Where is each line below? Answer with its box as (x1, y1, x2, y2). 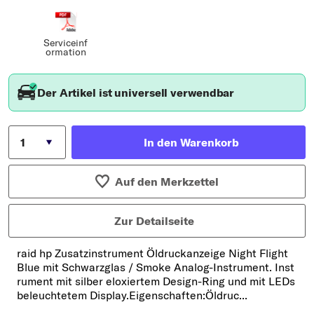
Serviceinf (43, 36, 88, 50)
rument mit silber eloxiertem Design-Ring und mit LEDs (17, 274, 295, 289)
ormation (45, 46, 86, 59)
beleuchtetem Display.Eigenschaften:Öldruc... (17, 288, 247, 303)
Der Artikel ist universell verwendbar (37, 86, 235, 100)
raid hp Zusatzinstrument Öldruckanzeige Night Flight (17, 246, 288, 261)
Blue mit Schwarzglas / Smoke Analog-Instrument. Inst (17, 260, 294, 275)
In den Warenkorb (144, 135, 239, 150)
